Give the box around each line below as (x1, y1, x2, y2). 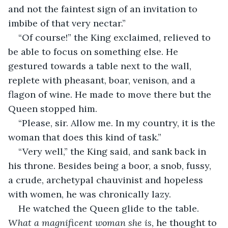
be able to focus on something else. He (8, 45, 181, 58)
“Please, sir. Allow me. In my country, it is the (18, 117, 218, 129)
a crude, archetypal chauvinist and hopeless (8, 174, 206, 186)
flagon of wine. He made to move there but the (8, 88, 214, 100)
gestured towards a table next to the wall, (8, 60, 194, 72)
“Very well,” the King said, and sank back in (18, 145, 209, 157)
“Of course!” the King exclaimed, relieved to (18, 31, 213, 43)
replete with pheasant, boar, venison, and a (8, 74, 198, 86)
